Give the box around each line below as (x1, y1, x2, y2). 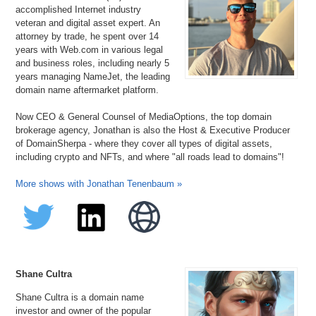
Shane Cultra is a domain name (16, 291, 145, 303)
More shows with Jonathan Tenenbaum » (16, 178, 183, 189)
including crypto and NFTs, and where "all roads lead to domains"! (16, 151, 285, 162)
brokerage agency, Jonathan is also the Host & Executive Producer (16, 124, 291, 135)
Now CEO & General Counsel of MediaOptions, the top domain (16, 111, 272, 122)
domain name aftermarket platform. (16, 84, 159, 95)
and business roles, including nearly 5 (16, 57, 170, 68)
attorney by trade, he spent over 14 (16, 30, 159, 42)
